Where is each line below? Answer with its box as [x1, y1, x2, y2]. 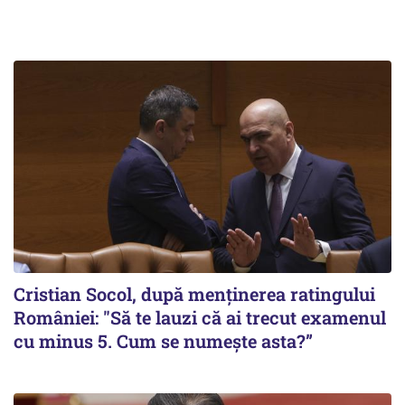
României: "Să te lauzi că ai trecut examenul [14, 305, 386, 329]
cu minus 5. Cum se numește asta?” [14, 328, 313, 353]
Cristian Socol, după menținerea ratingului [14, 281, 375, 306]
